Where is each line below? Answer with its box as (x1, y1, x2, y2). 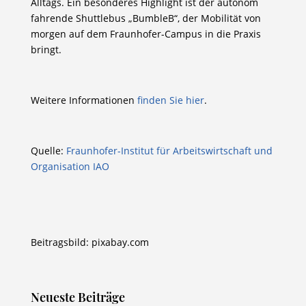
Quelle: (30, 143, 66, 157)
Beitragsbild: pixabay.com (30, 235, 149, 249)
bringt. (30, 42, 61, 56)
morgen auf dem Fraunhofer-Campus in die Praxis (30, 27, 261, 40)
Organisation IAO (30, 159, 109, 173)
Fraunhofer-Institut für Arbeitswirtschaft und (66, 143, 273, 157)
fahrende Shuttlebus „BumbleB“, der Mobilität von (30, 11, 261, 25)
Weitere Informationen (30, 93, 137, 107)
